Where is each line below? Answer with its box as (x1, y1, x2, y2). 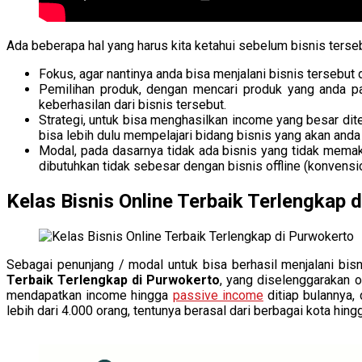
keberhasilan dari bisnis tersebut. (39, 96, 226, 112)
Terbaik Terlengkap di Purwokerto (6, 271, 221, 288)
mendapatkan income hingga (6, 287, 173, 303)
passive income (172, 287, 263, 303)
